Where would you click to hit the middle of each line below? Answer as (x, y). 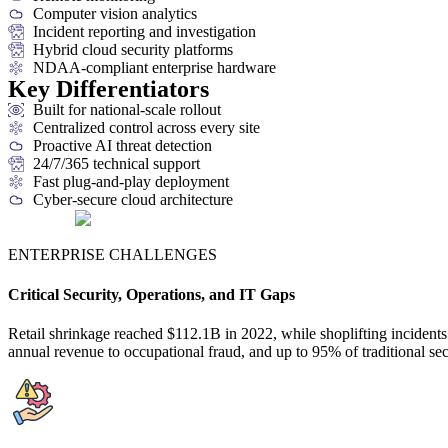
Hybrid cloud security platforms (133, 49)
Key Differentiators (108, 88)
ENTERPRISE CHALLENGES (112, 255)
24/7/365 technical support (116, 163)
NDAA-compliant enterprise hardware (154, 67)
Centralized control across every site (146, 127)
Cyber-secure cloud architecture (133, 199)
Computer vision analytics (115, 13)
